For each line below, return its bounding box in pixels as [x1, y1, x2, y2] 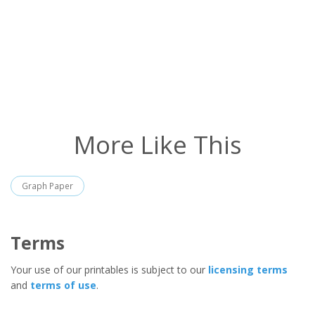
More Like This [73, 127, 242, 161]
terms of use [30, 278, 96, 292]
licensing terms [208, 262, 288, 276]
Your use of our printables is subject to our [11, 262, 208, 276]
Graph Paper [22, 179, 73, 192]
